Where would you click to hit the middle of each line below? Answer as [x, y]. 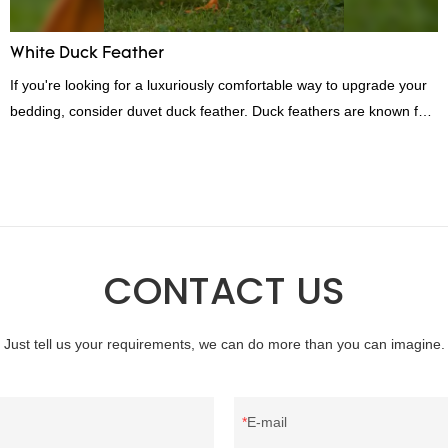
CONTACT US [224, 291]
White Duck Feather [87, 53]
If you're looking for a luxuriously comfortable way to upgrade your [219, 84]
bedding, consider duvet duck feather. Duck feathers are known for [221, 110]
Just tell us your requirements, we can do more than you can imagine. [224, 344]
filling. [28, 162]
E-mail [267, 422]
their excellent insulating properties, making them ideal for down [212, 136]
